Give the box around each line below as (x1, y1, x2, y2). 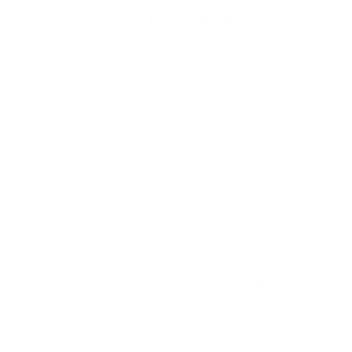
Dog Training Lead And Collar (80, 274, 272, 292)
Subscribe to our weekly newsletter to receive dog (45, 46, 307, 60)
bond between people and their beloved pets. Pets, (27, 321, 295, 335)
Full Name (68, 130, 118, 145)
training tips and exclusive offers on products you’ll (44, 62, 308, 77)
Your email (68, 177, 123, 192)
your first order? (97, 4, 255, 32)
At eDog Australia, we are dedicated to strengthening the (27, 304, 324, 319)
